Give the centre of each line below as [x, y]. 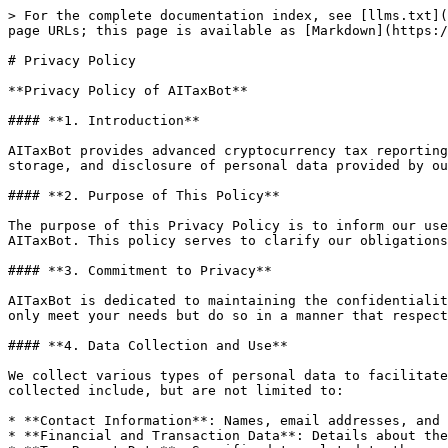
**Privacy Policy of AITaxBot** [128, 90]
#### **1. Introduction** [104, 120]
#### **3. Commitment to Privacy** [140, 270]
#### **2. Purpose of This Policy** [144, 195]
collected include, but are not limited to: [176, 390]
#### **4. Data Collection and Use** [148, 345]
